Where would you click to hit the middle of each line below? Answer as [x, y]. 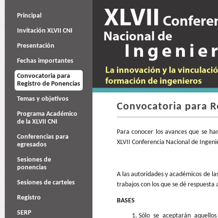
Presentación [36, 46]
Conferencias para [43, 137]
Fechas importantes [45, 61]
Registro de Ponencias [49, 84]
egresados [32, 145]
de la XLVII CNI [37, 122]
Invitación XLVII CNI [45, 31]
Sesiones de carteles [46, 183]
